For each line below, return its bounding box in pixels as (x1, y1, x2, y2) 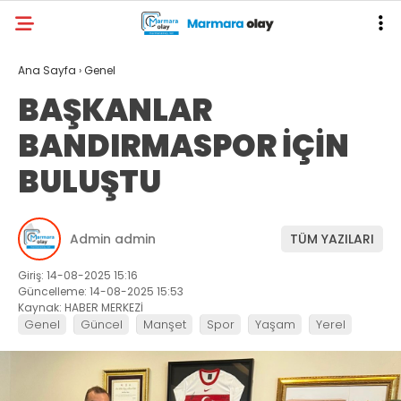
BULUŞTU (18, 160, 161, 203)
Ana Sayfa (18, 63, 76, 78)
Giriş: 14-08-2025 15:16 (18, 268, 138, 283)
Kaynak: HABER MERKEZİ (18, 300, 143, 315)
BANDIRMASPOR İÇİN (18, 124, 349, 167)
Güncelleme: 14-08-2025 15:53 (18, 284, 183, 299)
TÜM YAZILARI (290, 229, 374, 248)
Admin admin (70, 229, 156, 248)
